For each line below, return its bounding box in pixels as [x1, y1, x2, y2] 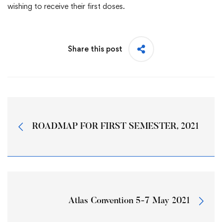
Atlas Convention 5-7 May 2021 [68, 196, 190, 206]
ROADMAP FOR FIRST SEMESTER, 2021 [32, 122, 199, 131]
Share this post [68, 44, 122, 54]
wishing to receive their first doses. [7, 1, 125, 11]
